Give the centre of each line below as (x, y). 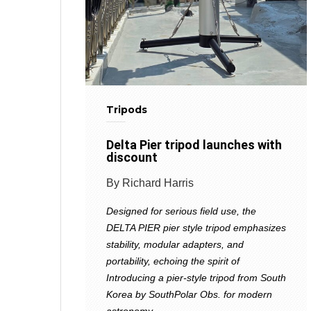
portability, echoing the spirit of (173, 261)
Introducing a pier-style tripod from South (196, 278)
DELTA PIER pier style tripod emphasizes (196, 228)
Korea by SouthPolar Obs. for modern (189, 295)
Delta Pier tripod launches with (194, 145)
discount (132, 158)
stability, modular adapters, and (175, 245)
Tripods (127, 110)
